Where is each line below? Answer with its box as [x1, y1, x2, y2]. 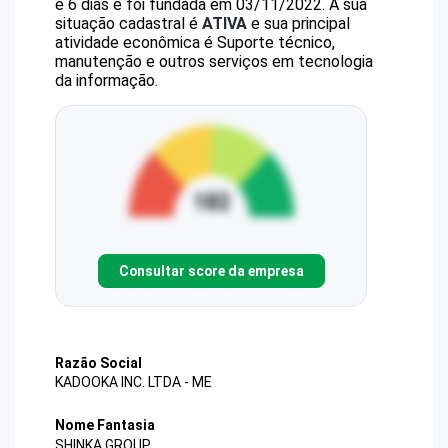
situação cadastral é [55, 14, 202, 33]
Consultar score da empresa [118, 262, 304, 279]
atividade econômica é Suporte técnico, [55, 33, 335, 52]
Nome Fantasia [55, 417, 155, 434]
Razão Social [55, 355, 142, 371]
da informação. [55, 71, 158, 90]
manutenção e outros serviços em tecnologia [55, 52, 373, 71]
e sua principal [247, 14, 350, 33]
